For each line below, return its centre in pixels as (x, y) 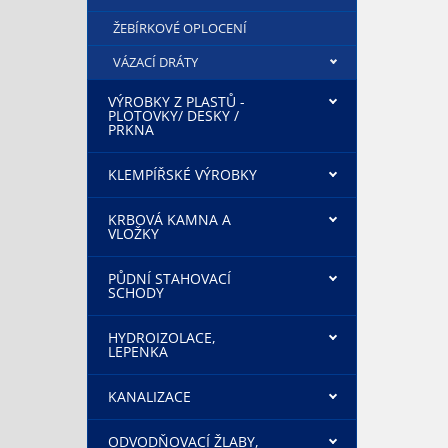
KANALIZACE (149, 396)
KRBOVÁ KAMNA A (169, 219)
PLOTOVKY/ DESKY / (173, 115)
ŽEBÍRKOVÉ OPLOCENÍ (180, 28)
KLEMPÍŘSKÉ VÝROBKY (182, 174)
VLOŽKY (133, 233)
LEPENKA (138, 351)
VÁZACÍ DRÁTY (155, 62)
